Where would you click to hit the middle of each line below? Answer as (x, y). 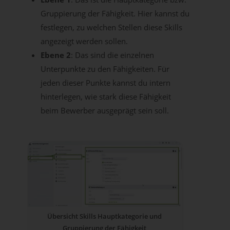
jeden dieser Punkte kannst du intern (105, 83)
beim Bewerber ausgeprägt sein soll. (104, 111)
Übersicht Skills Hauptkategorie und (105, 216)
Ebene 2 (55, 55)
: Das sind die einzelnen (112, 55)
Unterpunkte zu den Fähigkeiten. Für (105, 69)
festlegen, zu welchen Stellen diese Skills (111, 27)
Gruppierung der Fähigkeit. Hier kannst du (115, 14)
